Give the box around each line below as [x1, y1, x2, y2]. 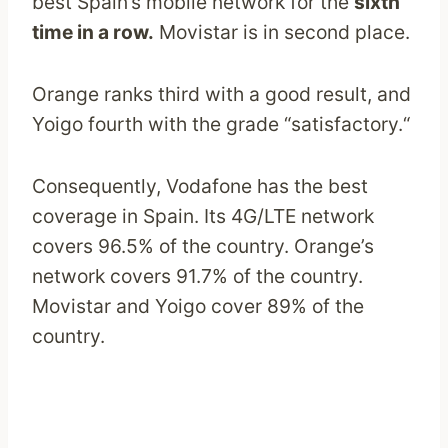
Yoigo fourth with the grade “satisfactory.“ [32, 112, 410, 137]
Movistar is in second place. [154, 20, 410, 45]
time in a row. [32, 20, 154, 45]
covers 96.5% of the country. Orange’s [32, 234, 374, 259]
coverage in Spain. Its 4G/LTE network [32, 204, 374, 229]
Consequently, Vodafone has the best [32, 174, 368, 199]
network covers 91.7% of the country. [32, 264, 363, 289]
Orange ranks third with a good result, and [32, 82, 411, 107]
